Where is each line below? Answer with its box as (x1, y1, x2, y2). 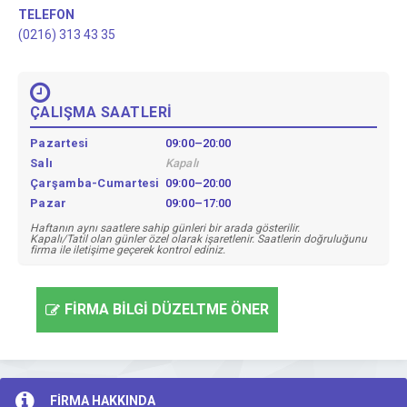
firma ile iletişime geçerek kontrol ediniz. (30, 243, 225, 256)
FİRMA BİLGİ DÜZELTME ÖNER (65, 300, 269, 318)
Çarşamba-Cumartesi (30, 175, 160, 190)
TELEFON (18, 7, 74, 22)
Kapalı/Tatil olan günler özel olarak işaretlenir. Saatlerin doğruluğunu (30, 232, 367, 245)
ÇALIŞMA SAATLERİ (30, 104, 173, 121)
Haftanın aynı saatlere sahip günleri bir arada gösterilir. (30, 221, 300, 234)
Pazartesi (30, 135, 89, 150)
